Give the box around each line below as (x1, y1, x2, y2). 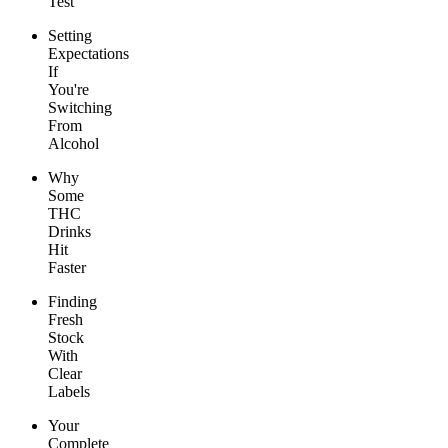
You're (48, 81, 89, 99)
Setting (48, 27, 92, 45)
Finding (48, 293, 97, 311)
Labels (48, 383, 90, 401)
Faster (48, 259, 86, 277)
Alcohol (48, 135, 99, 153)
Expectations (48, 45, 129, 63)
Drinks (48, 223, 91, 241)
